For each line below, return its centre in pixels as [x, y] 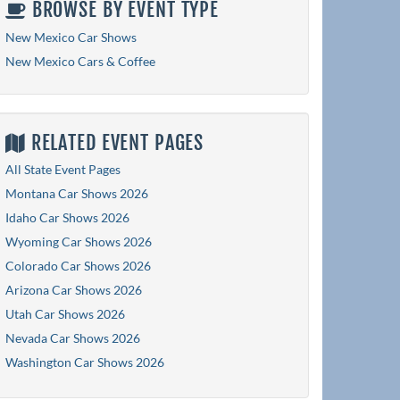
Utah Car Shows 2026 [65, 314]
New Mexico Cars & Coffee [80, 61]
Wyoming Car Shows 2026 [79, 242]
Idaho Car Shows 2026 [67, 218]
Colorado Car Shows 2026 [78, 266]
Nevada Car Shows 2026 [73, 338]
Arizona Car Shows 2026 [74, 290]
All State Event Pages [63, 170]
